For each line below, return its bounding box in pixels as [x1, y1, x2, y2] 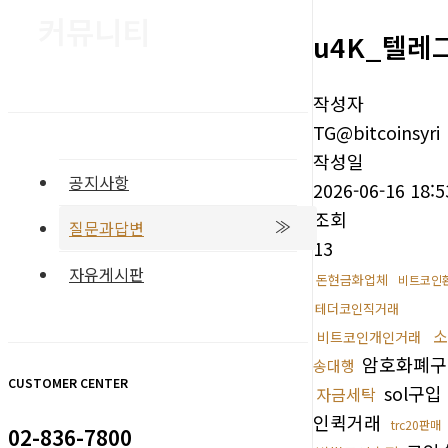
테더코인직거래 [315, 299, 399, 319]
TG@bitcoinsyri [313, 119, 440, 146]
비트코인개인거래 [317, 327, 421, 348]
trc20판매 [391, 416, 441, 434]
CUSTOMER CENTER [8, 373, 128, 391]
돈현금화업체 [316, 270, 388, 290]
